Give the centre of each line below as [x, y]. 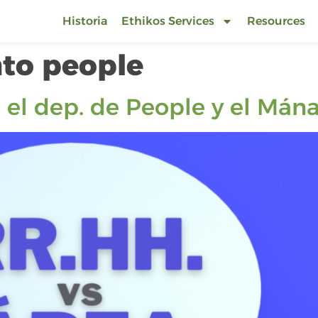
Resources [276, 21]
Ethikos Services [168, 21]
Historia [85, 21]
